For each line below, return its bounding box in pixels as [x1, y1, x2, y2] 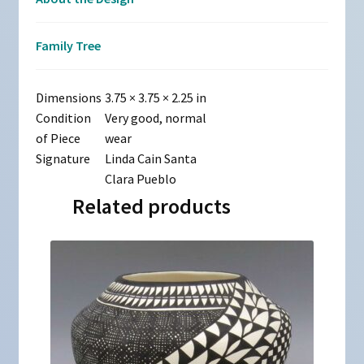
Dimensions [35, 89, 102, 106]
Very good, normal [104, 110, 206, 127]
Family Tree [35, 37, 101, 54]
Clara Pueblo [104, 171, 176, 188]
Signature [35, 150, 90, 167]
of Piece [35, 130, 80, 147]
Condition [35, 110, 91, 127]
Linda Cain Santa [104, 150, 197, 167]
